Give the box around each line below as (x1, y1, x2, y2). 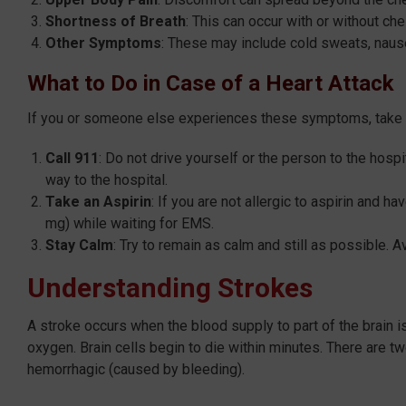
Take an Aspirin (45, 192, 151, 210)
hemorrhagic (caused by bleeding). (27, 360, 245, 378)
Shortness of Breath (45, 12, 186, 30)
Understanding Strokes (27, 271, 313, 304)
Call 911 (45, 149, 99, 167)
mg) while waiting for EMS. (45, 214, 214, 232)
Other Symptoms (45, 34, 161, 52)
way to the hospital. (45, 170, 168, 188)
